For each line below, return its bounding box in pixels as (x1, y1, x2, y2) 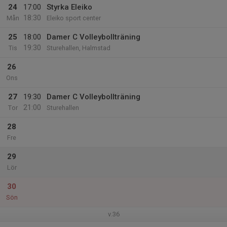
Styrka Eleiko (47, 3, 92, 12)
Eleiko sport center (47, 14, 101, 22)
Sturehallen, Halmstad (47, 44, 110, 52)
